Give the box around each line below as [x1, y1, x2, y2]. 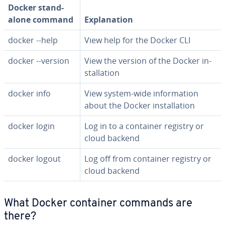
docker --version [8, 55, 69, 66]
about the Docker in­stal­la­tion [84, 100, 195, 111]
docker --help [8, 35, 58, 46]
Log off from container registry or [84, 153, 211, 164]
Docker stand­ [8, 2, 64, 13]
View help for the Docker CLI [84, 35, 190, 46]
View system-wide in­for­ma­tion [84, 88, 198, 99]
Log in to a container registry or [84, 121, 204, 132]
